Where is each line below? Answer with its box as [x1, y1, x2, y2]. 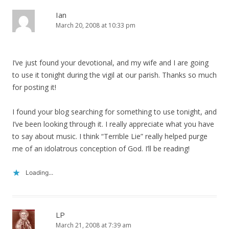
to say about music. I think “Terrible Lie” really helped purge [12, 131, 208, 141]
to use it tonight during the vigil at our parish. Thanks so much [12, 70, 217, 80]
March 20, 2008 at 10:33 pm [56, 21, 135, 30]
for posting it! [12, 82, 56, 92]
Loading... [26, 169, 53, 176]
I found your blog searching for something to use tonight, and [12, 107, 217, 117]
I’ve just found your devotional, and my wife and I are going [12, 58, 209, 67]
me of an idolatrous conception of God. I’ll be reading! [12, 144, 190, 153]
